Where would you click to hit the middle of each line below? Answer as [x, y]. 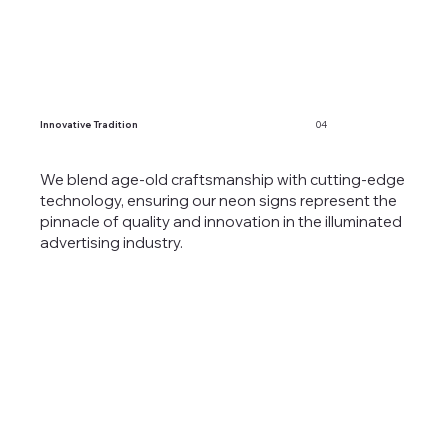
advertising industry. [111, 243]
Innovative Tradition [89, 124]
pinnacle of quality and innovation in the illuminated [220, 222]
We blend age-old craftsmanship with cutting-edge [222, 180]
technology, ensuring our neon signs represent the [218, 201]
